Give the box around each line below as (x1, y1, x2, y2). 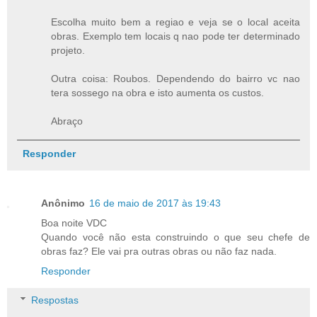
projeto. (51, 45, 86, 57)
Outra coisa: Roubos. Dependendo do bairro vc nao (51, 73, 300, 85)
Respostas (31, 294, 79, 306)
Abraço (51, 115, 83, 127)
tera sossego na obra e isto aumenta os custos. (51, 87, 265, 99)
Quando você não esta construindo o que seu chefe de (41, 231, 310, 243)
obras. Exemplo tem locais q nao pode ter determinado (51, 30, 300, 42)
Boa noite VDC (41, 217, 107, 229)
